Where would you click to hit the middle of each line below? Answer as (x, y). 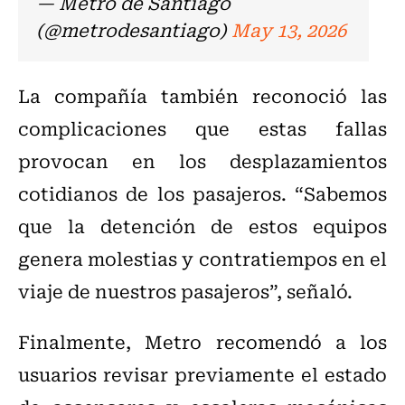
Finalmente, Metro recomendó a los (202, 342)
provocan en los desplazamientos (202, 161)
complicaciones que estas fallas (202, 128)
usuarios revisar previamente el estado (202, 374)
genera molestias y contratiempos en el (202, 259)
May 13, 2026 (289, 30)
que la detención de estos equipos (202, 226)
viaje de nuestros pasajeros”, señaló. (185, 291)
